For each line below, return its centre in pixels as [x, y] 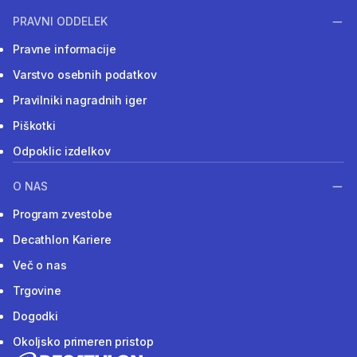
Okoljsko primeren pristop [83, 342]
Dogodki [36, 316]
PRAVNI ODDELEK [60, 21]
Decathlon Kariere [62, 240]
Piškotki [34, 125]
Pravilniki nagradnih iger [80, 100]
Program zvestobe [63, 214]
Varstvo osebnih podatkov [85, 74]
